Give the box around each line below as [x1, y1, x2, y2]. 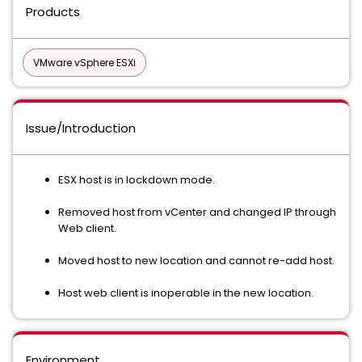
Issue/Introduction [26, 120, 136, 137]
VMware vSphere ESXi [33, 56, 136, 69]
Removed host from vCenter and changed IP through [58, 204, 336, 220]
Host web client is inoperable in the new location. [58, 285, 314, 301]
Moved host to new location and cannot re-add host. [58, 253, 335, 268]
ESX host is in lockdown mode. [58, 172, 215, 187]
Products [26, 3, 80, 20]
